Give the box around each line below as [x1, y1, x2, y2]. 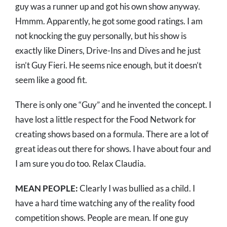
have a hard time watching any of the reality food [15, 198, 195, 209]
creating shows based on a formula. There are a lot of [15, 129, 209, 140]
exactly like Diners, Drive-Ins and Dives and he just [15, 45, 201, 56]
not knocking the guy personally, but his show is [15, 30, 186, 42]
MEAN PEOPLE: [15, 183, 78, 194]
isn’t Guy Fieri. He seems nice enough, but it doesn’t [15, 60, 202, 71]
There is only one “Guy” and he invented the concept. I [15, 99, 211, 110]
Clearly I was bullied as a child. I [78, 183, 195, 194]
